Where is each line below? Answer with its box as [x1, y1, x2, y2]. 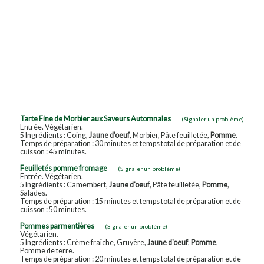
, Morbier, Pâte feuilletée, [129, 130, 210, 140]
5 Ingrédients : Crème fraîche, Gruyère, [19, 237, 147, 247]
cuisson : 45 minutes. [19, 147, 87, 156]
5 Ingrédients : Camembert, [19, 180, 109, 189]
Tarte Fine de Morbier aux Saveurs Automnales [19, 114, 171, 123]
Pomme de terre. [19, 246, 74, 255]
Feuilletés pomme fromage [19, 163, 107, 173]
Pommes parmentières [19, 221, 94, 230]
